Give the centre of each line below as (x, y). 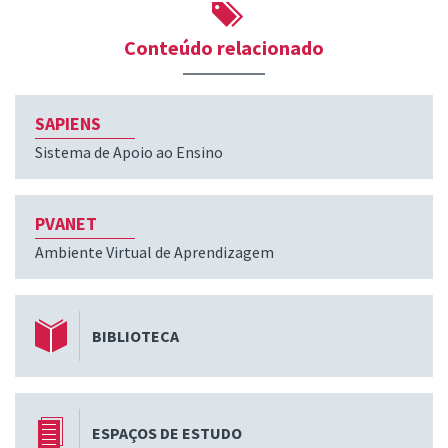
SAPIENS (68, 124)
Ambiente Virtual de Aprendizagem (154, 252)
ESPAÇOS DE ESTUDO (167, 433)
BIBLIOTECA (135, 336)
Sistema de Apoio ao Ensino (129, 152)
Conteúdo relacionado (224, 48)
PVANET (66, 224)
